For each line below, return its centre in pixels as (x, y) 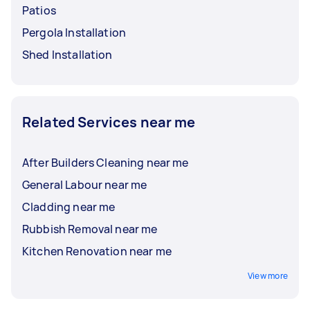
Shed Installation (67, 54)
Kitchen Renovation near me (97, 251)
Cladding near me (69, 207)
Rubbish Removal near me (90, 229)
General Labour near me (85, 184)
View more (267, 275)
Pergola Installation (74, 32)
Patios (39, 10)
